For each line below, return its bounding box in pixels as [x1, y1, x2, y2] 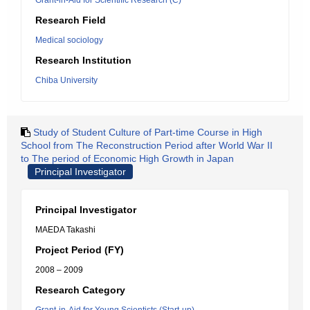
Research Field [35, 15, 106, 26]
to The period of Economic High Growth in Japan [21, 153, 234, 164]
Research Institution [35, 55, 131, 66]
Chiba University [35, 75, 98, 85]
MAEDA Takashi [35, 225, 95, 235]
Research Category [35, 284, 125, 295]
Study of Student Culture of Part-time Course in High [33, 127, 262, 138]
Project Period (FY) [35, 244, 124, 255]
